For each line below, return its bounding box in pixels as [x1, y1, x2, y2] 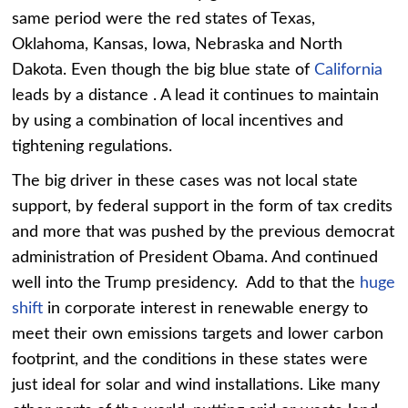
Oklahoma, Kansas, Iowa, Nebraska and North [12, 36, 343, 53]
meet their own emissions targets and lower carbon [12, 325, 384, 342]
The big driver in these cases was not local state [12, 172, 359, 189]
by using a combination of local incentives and [12, 112, 344, 129]
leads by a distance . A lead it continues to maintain [12, 87, 380, 104]
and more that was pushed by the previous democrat [12, 223, 395, 240]
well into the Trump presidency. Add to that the [12, 274, 361, 291]
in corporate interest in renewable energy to [43, 300, 369, 317]
